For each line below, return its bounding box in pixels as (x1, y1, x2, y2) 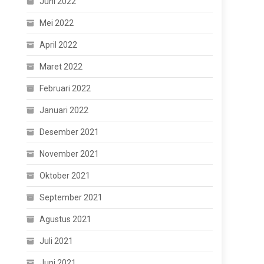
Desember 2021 (39, 127, 100, 137)
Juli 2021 (39, 236, 74, 246)
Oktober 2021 (39, 171, 91, 180)
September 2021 (39, 193, 103, 202)
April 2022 (39, 40, 78, 49)
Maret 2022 (39, 62, 83, 71)
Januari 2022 (39, 105, 89, 115)
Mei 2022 (39, 18, 74, 28)
